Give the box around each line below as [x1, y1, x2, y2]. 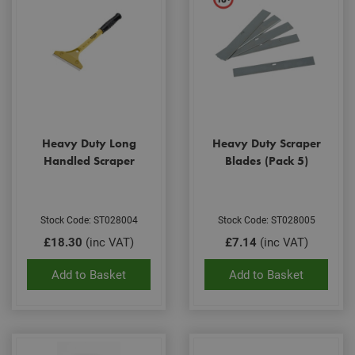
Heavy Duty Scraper [212, 135, 321, 151]
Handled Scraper [43, 152, 135, 169]
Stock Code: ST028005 [217, 213, 315, 226]
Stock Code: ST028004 [40, 213, 138, 226]
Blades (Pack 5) [224, 152, 308, 169]
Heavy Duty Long [41, 135, 136, 151]
